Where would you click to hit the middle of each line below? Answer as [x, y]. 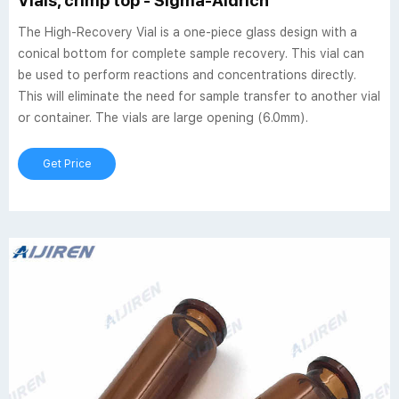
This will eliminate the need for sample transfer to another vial [199, 96]
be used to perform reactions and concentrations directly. [187, 75]
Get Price [67, 164]
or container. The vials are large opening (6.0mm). [163, 118]
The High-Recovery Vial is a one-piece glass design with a [187, 32]
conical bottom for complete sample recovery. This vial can [191, 53]
